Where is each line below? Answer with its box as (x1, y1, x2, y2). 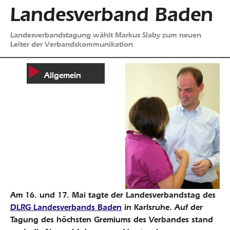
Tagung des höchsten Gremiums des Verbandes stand (10, 215, 213, 225)
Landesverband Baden (10, 2, 213, 26)
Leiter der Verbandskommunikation (10, 39, 133, 49)
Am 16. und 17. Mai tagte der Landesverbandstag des (10, 190, 216, 200)
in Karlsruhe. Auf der (122, 202, 203, 213)
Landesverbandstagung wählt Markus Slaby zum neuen (10, 30, 201, 40)
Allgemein (44, 70, 81, 80)
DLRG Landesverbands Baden (10, 202, 122, 213)
